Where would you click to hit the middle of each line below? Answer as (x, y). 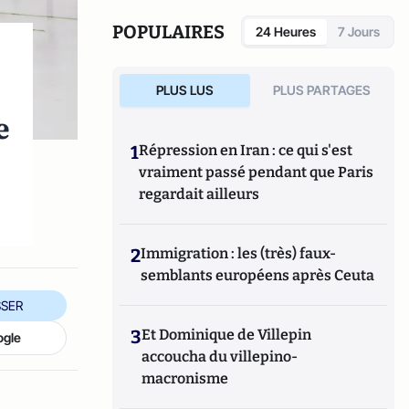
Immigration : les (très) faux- (239, 253)
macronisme (185, 378)
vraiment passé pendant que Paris (257, 172)
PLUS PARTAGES (322, 90)
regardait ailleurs (199, 194)
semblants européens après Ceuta (258, 275)
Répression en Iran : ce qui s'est (246, 150)
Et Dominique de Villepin (227, 335)
